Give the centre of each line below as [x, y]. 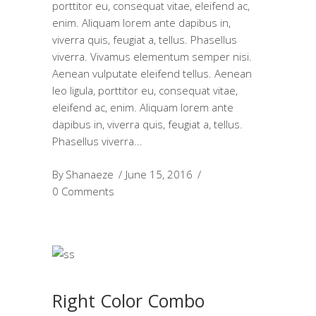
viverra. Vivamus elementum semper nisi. [152, 56]
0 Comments [83, 191]
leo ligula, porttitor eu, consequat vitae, [145, 90]
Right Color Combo [128, 300]
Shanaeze [90, 174]
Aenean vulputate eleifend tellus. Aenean [152, 73]
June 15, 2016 [159, 174]
